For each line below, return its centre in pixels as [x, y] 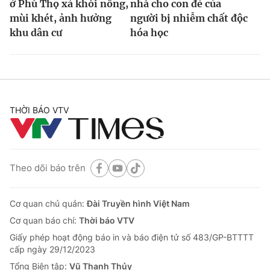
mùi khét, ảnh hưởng [61, 18]
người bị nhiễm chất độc [189, 18]
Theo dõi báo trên [48, 168]
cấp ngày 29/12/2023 [52, 249]
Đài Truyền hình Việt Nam [138, 203]
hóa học [149, 32]
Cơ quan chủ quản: [48, 203]
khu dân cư [36, 32]
